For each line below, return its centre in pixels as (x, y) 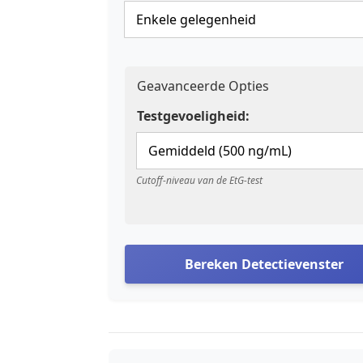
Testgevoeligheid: (193, 116)
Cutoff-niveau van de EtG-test (199, 181)
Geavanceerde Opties (203, 86)
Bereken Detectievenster (264, 265)
